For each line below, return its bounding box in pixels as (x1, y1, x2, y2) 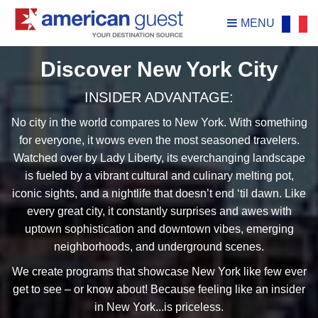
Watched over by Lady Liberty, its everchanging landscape (13, 152, 305, 164)
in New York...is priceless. (94, 301, 224, 313)
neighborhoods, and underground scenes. (54, 241, 264, 253)
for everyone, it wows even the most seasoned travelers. (18, 134, 300, 146)
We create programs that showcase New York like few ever (11, 265, 307, 278)
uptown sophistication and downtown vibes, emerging (24, 223, 294, 235)
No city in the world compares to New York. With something (11, 116, 307, 128)
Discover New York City (40, 57, 278, 81)
